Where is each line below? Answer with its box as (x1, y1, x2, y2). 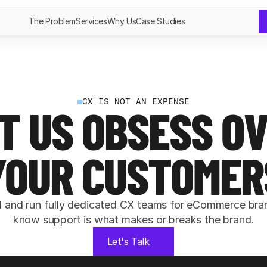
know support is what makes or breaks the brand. (13, 213, 254, 226)
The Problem (28, 16, 76, 26)
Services (76, 16, 107, 26)
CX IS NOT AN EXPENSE (82, 97, 190, 107)
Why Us (107, 16, 136, 26)
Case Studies (136, 16, 185, 26)
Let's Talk (107, 235, 150, 247)
